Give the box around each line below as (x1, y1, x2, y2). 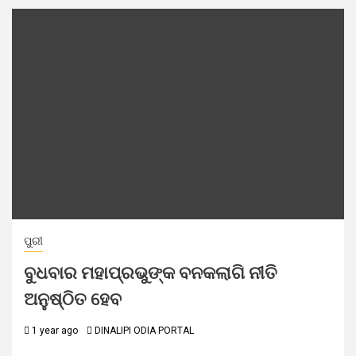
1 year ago (29, 325, 78, 336)
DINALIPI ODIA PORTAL (95, 325, 194, 336)
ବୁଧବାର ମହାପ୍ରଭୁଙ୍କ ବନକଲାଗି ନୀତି (24, 262, 277, 284)
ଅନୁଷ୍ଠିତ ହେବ (24, 288, 122, 310)
